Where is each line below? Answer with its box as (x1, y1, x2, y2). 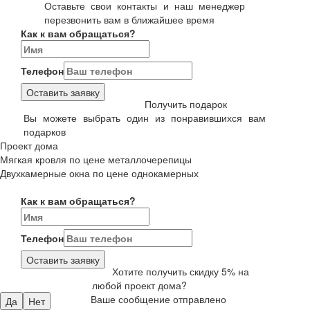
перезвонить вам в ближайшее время (44, 12, 215, 26)
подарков (24, 124, 66, 138)
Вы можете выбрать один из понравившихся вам (24, 110, 266, 125)
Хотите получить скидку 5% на (111, 264, 249, 278)
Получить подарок (144, 96, 227, 111)
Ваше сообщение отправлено (90, 291, 226, 306)
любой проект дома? (92, 277, 187, 292)
